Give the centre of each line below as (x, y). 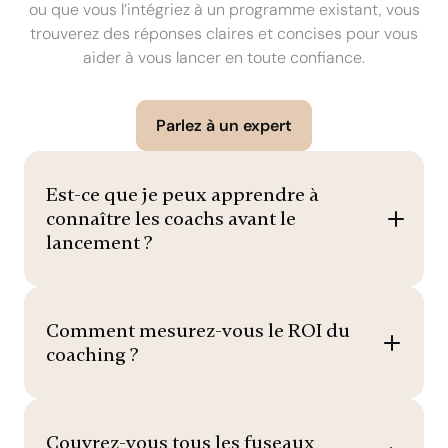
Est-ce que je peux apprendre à (182, 194)
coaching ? (92, 354)
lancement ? (99, 242)
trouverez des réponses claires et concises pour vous (224, 33)
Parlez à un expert (224, 125)
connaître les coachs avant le (171, 218)
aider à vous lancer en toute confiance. (224, 57)
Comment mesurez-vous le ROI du (198, 330)
